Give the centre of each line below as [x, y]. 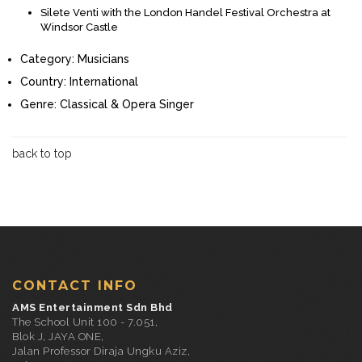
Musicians [103, 59]
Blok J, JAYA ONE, [58, 337]
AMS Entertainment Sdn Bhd [93, 308]
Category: [47, 59]
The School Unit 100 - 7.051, [85, 322]
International [104, 82]
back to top [42, 154]
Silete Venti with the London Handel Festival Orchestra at [185, 13]
